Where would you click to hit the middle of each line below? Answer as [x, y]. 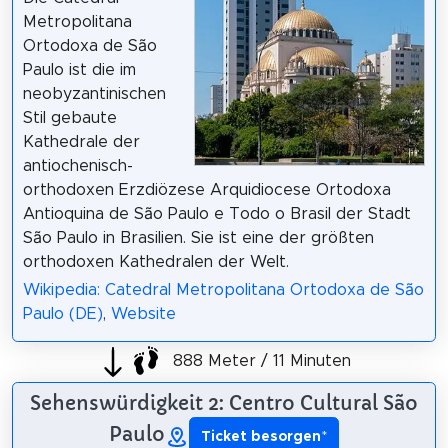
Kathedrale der [81, 141]
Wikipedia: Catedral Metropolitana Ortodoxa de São [223, 290]
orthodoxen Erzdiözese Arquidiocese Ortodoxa [206, 189]
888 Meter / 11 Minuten [259, 360]
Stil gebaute [69, 117]
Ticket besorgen [261, 436]
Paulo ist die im [79, 69]
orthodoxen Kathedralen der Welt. [155, 261]
